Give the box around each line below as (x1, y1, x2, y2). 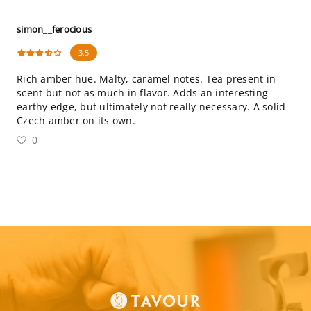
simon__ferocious (17, 23, 92, 35)
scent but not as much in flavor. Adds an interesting (17, 86, 268, 99)
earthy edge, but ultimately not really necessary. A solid (17, 100, 286, 113)
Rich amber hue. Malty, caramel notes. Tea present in (17, 72, 276, 85)
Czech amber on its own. (17, 114, 135, 127)
